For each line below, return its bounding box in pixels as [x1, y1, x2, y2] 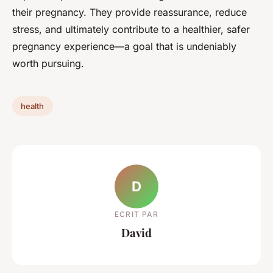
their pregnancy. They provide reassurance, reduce [12, 6, 247, 19]
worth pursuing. [12, 57, 84, 70]
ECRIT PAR [115, 209, 158, 219]
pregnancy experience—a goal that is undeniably [12, 40, 236, 53]
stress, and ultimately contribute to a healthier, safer [12, 23, 250, 36]
